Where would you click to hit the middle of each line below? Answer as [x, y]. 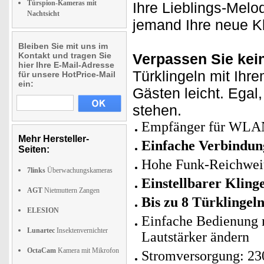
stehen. [157, 110]
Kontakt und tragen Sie [65, 55]
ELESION [43, 210]
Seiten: [34, 149]
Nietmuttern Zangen [71, 190]
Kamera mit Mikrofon [88, 250]
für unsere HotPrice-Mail [67, 74]
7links [36, 170]
